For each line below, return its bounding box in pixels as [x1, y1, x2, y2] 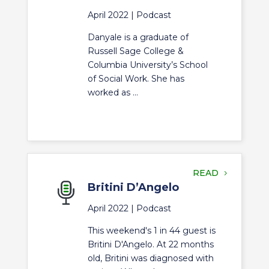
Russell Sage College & [87, 46, 184, 56]
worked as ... [87, 87, 138, 98]
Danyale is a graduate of [87, 32, 189, 43]
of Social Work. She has [87, 73, 184, 84]
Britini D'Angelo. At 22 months [87, 239, 214, 250]
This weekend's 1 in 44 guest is [87, 225, 216, 236]
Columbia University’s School [87, 59, 208, 70]
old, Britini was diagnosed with [87, 253, 214, 264]
